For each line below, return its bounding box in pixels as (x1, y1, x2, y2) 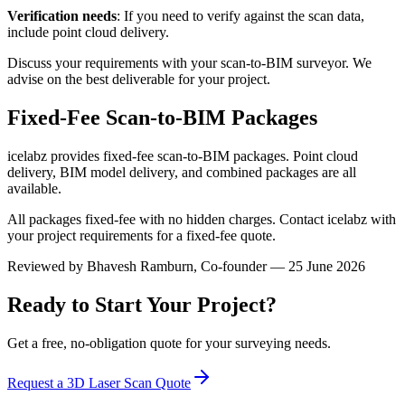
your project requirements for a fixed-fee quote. (7, 227, 276, 243)
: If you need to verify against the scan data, (117, 8, 364, 24)
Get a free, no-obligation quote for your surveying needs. (7, 334, 331, 351)
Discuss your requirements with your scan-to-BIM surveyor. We (7, 55, 372, 71)
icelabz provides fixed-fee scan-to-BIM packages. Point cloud (7, 147, 358, 164)
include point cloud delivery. (7, 24, 169, 40)
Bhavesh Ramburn (87, 258, 193, 274)
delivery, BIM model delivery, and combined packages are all (7, 164, 356, 180)
